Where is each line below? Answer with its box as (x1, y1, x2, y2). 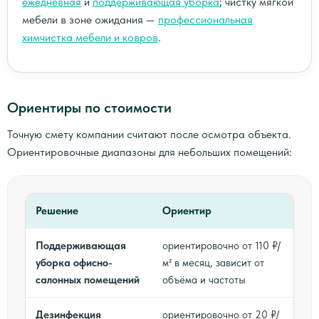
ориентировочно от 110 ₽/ (162, 239, 281, 252)
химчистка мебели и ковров (22, 30, 158, 44)
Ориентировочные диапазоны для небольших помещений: (7, 145, 292, 159)
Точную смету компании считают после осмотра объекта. (7, 127, 291, 141)
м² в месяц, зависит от (162, 256, 264, 269)
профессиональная (158, 12, 253, 26)
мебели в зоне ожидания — (22, 12, 158, 26)
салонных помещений (36, 273, 140, 286)
